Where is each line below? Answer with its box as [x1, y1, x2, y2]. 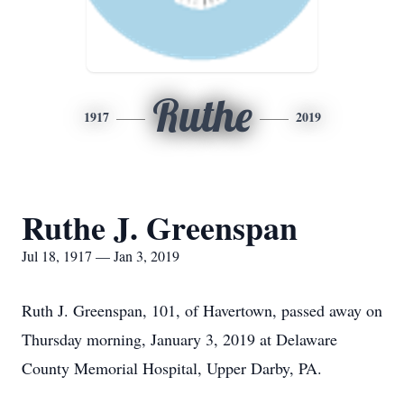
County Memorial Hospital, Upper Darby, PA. [22, 357, 322, 379]
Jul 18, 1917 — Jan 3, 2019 [22, 246, 179, 265]
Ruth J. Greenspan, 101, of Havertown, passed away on [22, 299, 382, 321]
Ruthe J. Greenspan [22, 204, 298, 251]
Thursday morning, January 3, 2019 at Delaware [22, 328, 337, 350]
